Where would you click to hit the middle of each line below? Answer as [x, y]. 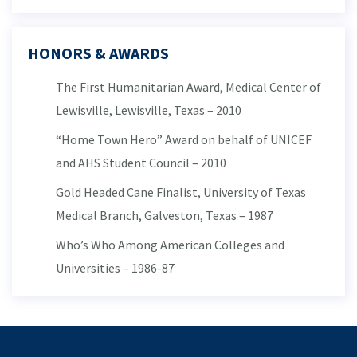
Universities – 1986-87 [115, 268]
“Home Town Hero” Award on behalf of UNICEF [184, 139]
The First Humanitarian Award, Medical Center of [188, 87]
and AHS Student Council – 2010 [141, 163]
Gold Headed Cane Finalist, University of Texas [181, 192]
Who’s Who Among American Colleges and [170, 245]
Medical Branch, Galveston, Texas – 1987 [165, 215]
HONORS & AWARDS [98, 53]
